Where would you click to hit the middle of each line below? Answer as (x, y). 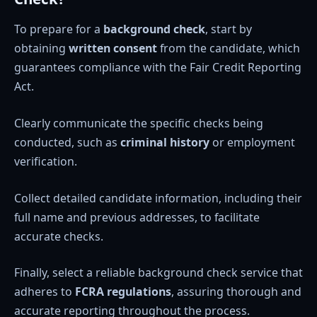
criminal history (165, 143)
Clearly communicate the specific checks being (139, 123)
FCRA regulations (123, 292)
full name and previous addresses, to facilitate (137, 217)
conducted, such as (67, 143)
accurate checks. (59, 236)
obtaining (41, 48)
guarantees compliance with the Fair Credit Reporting (158, 68)
